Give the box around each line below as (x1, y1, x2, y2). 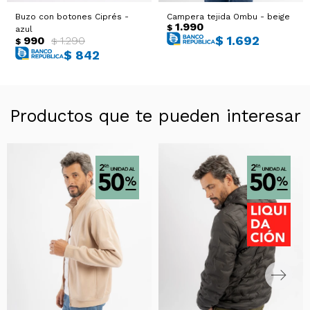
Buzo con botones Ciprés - (15, 12, 129, 22)
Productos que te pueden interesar (9, 106, 301, 127)
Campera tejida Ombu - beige (167, 12, 290, 22)
